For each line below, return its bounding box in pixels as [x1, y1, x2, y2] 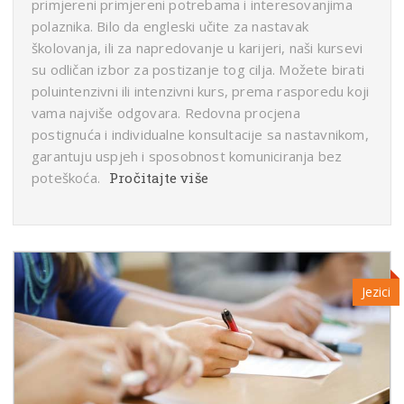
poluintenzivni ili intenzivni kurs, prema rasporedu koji [32, 82, 370, 101]
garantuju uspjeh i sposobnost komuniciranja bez [32, 147, 343, 166]
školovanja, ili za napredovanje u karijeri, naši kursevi [32, 39, 363, 58]
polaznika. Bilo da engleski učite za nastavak [32, 17, 308, 36]
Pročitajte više [109, 169, 208, 188]
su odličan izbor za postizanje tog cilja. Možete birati [32, 60, 364, 79]
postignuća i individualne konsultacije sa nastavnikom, [32, 125, 369, 144]
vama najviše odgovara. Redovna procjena [32, 104, 300, 123]
